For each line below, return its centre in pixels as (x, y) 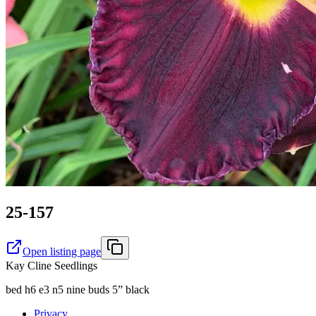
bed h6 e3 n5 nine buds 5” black (78, 289)
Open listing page (62, 251)
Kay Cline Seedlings (51, 265)
